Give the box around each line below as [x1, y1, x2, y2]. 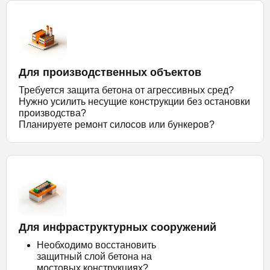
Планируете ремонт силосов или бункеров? [19, 119, 215, 130]
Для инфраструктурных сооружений [19, 221, 216, 233]
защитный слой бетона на [37, 251, 152, 262]
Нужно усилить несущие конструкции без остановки [19, 96, 250, 107]
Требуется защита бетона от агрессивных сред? [19, 85, 234, 95]
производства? [19, 108, 86, 118]
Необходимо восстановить [37, 240, 156, 250]
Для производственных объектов [19, 66, 201, 78]
